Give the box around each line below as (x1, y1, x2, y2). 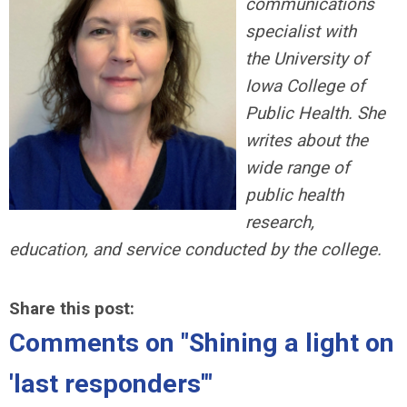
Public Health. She (245, 103, 385, 124)
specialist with (245, 21, 356, 42)
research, (245, 212, 314, 233)
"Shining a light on (181, 328, 394, 358)
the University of (245, 48, 369, 69)
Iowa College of (245, 75, 365, 96)
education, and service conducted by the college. (9, 239, 382, 260)
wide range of (245, 157, 350, 178)
